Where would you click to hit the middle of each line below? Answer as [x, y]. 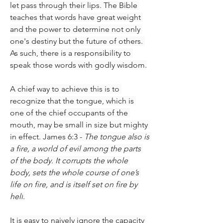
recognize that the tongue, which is [72, 101]
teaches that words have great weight [75, 17]
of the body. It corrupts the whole [69, 160]
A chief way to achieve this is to [65, 89]
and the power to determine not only [75, 29]
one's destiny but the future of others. [76, 41]
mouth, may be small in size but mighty [79, 124]
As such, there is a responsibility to [70, 53]
